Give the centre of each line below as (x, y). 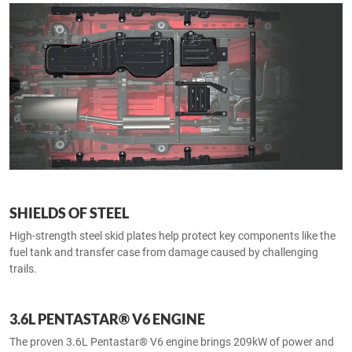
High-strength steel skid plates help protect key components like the (172, 236)
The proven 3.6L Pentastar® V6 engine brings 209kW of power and (172, 342)
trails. (23, 269)
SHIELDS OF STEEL (69, 213)
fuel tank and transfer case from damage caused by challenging (164, 253)
